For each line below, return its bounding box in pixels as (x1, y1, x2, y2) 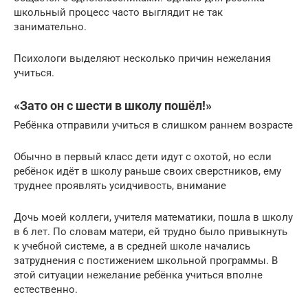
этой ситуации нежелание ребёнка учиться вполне (14, 268, 263, 281)
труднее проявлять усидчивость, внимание (14, 179, 226, 192)
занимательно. (14, 20, 87, 33)
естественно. (14, 283, 78, 296)
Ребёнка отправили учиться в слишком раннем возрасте (14, 118, 293, 131)
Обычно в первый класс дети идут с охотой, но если (14, 150, 272, 163)
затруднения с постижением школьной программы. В (14, 254, 278, 267)
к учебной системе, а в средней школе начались (14, 239, 250, 252)
